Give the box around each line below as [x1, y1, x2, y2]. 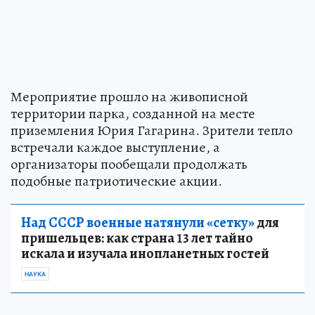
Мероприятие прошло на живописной [11, 86, 248, 106]
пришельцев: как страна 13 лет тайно [21, 228, 253, 247]
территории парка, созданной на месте [11, 103, 255, 123]
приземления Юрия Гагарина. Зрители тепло [11, 120, 292, 140]
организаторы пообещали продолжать [11, 154, 247, 174]
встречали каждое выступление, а [11, 137, 220, 157]
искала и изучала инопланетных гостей [21, 243, 269, 263]
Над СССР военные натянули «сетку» [21, 212, 255, 232]
